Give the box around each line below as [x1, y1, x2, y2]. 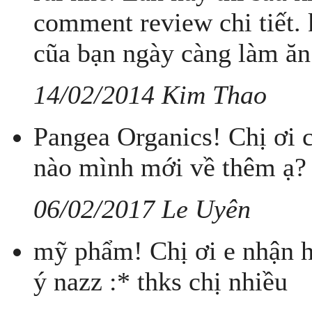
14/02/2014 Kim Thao [33, 80, 267, 110]
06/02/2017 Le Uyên [33, 194, 251, 224]
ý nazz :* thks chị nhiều [33, 267, 288, 297]
